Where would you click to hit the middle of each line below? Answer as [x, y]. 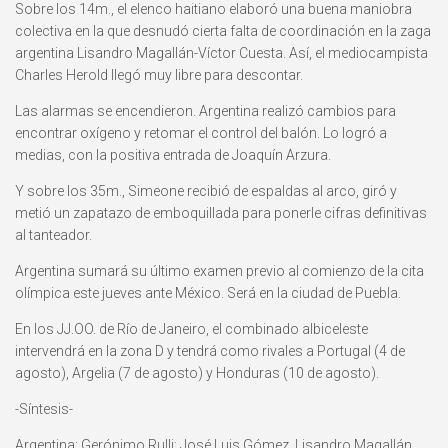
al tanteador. [53, 235]
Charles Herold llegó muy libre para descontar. [159, 75]
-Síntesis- [44, 409]
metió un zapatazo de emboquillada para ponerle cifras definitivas [221, 213]
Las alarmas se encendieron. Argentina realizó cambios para [205, 111]
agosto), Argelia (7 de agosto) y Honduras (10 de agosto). [197, 373]
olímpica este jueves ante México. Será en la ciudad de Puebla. [208, 293]
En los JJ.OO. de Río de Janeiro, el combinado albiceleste [191, 329]
